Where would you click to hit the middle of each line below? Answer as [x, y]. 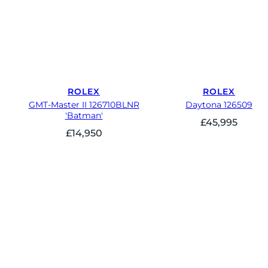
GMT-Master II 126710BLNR [84, 104]
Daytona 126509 [219, 104]
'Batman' [84, 115]
